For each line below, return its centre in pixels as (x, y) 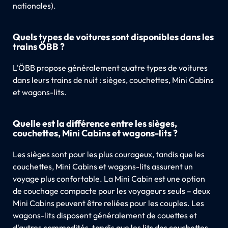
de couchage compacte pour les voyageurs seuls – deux (111, 191)
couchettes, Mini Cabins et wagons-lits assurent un (103, 166)
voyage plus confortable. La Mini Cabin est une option (109, 178)
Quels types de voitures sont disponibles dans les (113, 37)
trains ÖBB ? (38, 46)
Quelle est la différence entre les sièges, (95, 123)
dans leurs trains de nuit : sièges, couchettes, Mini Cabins (113, 80)
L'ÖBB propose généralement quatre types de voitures (110, 67)
